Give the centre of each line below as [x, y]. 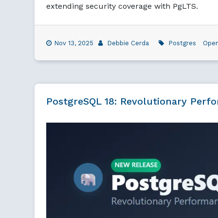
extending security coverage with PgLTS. [122, 6]
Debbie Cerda [128, 43]
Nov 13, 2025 [74, 43]
